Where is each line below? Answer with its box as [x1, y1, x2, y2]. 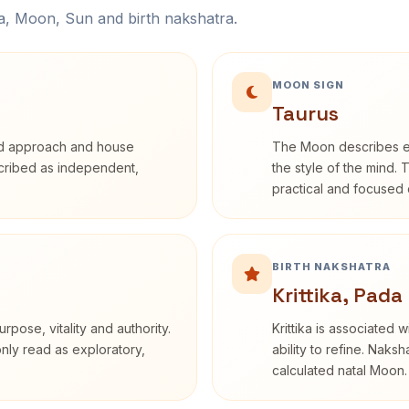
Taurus [272, 100, 339, 126]
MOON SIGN [272, 79, 344, 91]
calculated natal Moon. [272, 362, 407, 378]
